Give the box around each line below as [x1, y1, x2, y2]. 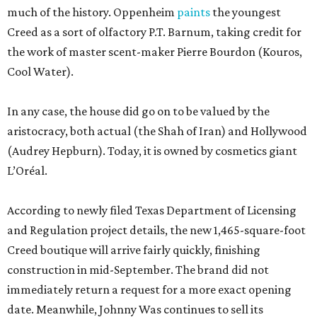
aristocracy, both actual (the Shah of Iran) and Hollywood [7, 124, 307, 138]
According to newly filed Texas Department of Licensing [7, 203, 296, 217]
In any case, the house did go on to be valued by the [7, 104, 270, 118]
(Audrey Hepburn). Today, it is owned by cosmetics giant [7, 144, 297, 158]
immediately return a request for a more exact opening [7, 282, 292, 296]
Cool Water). [7, 64, 74, 79]
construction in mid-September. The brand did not [7, 263, 269, 277]
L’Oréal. [7, 163, 47, 178]
